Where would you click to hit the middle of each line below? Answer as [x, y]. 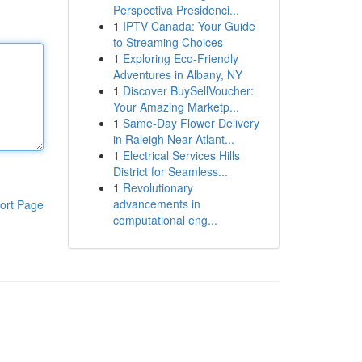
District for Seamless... [170, 171]
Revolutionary [158, 187]
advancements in [156, 204]
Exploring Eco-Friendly [180, 58]
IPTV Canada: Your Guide [189, 26]
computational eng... [165, 220]
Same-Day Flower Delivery [191, 123]
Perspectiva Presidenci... [176, 10]
